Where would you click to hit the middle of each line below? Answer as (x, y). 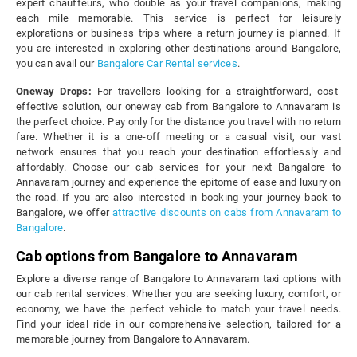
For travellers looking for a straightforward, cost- (216, 92)
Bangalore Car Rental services (167, 64)
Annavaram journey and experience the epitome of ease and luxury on (178, 182)
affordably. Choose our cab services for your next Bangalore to (178, 167)
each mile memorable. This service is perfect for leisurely (178, 18)
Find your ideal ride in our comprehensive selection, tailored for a (178, 324)
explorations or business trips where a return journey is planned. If (178, 33)
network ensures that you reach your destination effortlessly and (178, 152)
